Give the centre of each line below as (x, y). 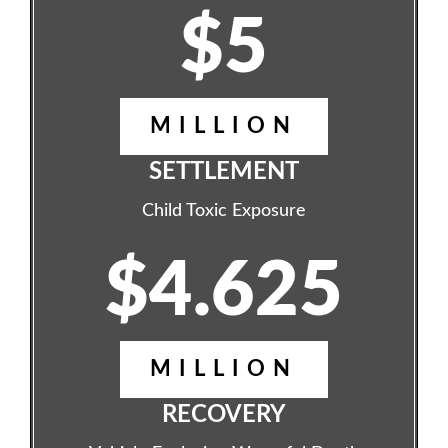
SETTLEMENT (224, 172)
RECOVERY (224, 415)
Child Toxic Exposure (224, 211)
